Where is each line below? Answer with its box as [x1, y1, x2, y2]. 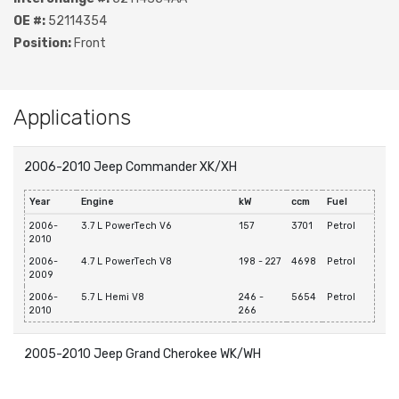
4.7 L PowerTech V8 [81, 256, 172, 268]
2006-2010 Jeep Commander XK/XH [24, 159, 237, 175]
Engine [81, 196, 114, 208]
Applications [13, 105, 131, 131]
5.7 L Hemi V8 [81, 291, 144, 304]
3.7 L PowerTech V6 [81, 220, 172, 232]
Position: [13, 36, 71, 52]
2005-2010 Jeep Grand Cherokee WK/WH [24, 346, 261, 362]
